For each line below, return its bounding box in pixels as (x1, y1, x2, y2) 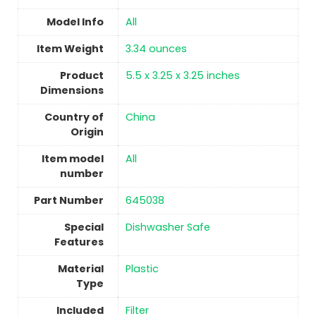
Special (63, 220, 104, 235)
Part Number (33, 193, 104, 208)
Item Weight (36, 42, 104, 56)
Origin (70, 125, 104, 140)
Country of (44, 110, 104, 125)
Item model (41, 152, 104, 166)
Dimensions (39, 83, 104, 98)
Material (57, 262, 104, 276)
